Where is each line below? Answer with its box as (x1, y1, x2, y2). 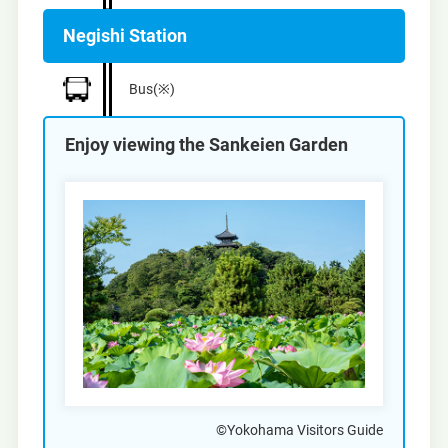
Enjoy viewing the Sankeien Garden (64, 133, 348, 155)
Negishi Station (62, 24, 187, 46)
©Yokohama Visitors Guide (216, 422, 384, 439)
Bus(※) (128, 80, 175, 97)
